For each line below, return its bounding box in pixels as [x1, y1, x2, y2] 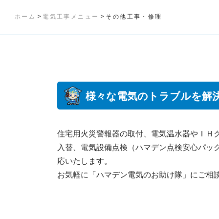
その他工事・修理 [106, 12, 162, 21]
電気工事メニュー [43, 12, 99, 21]
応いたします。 [57, 155, 112, 167]
